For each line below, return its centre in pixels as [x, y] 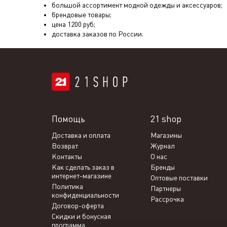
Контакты [67, 157]
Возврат [65, 146]
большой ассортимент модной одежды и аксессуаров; [137, 5]
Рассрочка [167, 199]
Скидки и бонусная [81, 217]
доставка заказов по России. [98, 34]
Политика [67, 187]
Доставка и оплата [81, 136]
